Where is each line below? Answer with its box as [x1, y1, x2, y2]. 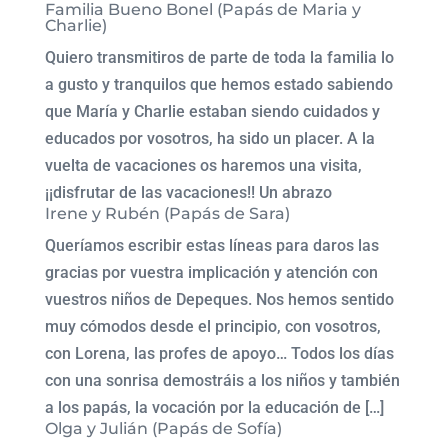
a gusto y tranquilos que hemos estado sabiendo [44, 75, 393, 94]
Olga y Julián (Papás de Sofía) [44, 419, 282, 438]
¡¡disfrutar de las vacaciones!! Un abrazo [44, 183, 332, 202]
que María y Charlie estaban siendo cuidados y [44, 102, 380, 121]
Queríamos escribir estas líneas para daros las [44, 236, 379, 255]
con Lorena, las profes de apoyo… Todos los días [44, 344, 394, 363]
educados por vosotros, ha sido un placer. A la [44, 129, 375, 148]
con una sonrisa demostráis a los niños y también [44, 371, 400, 390]
